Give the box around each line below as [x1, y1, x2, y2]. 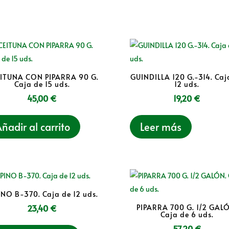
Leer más [140, 120, 181, 134]
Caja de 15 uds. [14, 79, 70, 89]
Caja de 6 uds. [160, 209, 214, 219]
